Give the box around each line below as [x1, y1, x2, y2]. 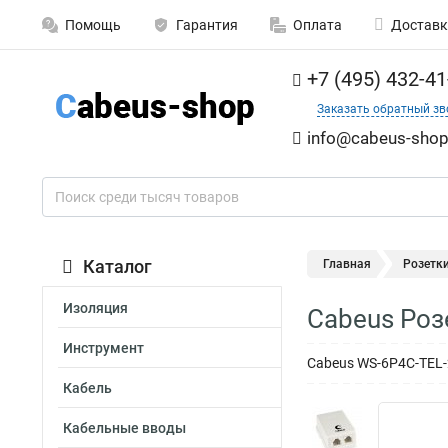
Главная [323, 257, 371, 271]
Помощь [65, 17, 121, 33]
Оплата [293, 17, 342, 33]
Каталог [83, 256, 152, 277]
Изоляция [63, 300, 128, 316]
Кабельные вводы [63, 420, 186, 436]
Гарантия [176, 17, 238, 33]
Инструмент [63, 340, 144, 356]
